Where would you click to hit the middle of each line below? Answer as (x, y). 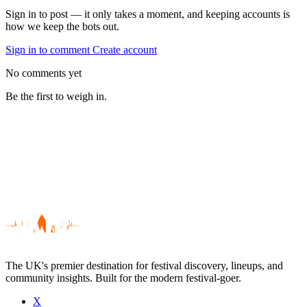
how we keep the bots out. (62, 26)
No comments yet (44, 73)
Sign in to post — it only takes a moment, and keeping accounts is (148, 14)
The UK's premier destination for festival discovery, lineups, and (144, 265)
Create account (125, 49)
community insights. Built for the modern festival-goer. (123, 278)
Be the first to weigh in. (56, 96)
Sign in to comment (49, 49)
